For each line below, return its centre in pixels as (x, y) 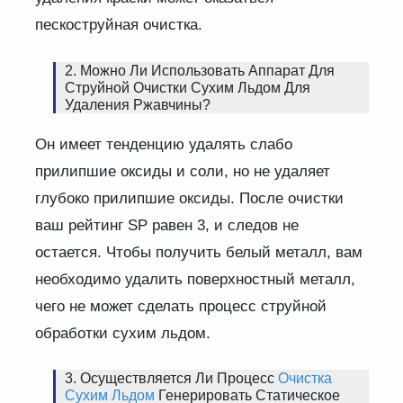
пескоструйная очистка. (118, 25)
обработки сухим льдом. (122, 333)
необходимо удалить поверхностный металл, (195, 279)
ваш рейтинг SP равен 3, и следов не (166, 225)
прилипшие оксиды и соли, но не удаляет (182, 171)
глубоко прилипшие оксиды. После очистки (189, 198)
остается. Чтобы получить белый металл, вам (198, 252)
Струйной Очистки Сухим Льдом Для (187, 87)
